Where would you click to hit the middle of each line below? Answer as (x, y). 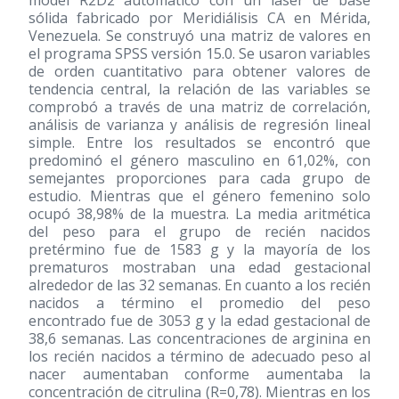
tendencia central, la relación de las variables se (199, 89)
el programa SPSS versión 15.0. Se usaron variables (199, 53)
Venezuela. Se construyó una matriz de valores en (199, 36)
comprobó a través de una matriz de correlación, (199, 107)
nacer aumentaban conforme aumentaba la (199, 374)
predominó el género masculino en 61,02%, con (199, 160)
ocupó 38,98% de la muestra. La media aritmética (199, 214)
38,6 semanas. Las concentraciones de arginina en (199, 338)
